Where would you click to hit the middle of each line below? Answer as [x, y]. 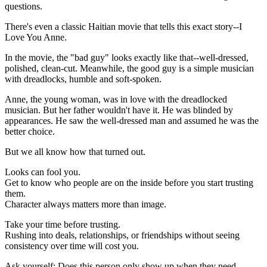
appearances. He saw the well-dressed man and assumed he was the [132, 120]
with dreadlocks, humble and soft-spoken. [83, 79]
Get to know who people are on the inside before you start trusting [129, 182]
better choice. [30, 131]
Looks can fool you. [43, 172]
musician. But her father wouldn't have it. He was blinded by [119, 110]
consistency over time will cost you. [72, 246]
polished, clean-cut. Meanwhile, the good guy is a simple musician [129, 68]
